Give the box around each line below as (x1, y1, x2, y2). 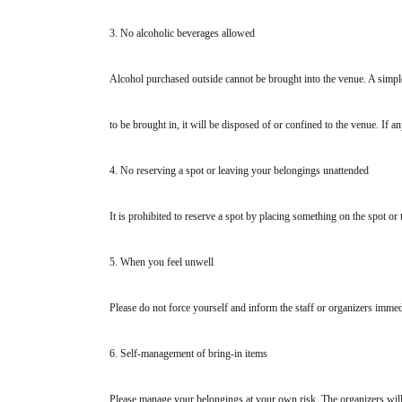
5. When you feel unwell (109, 256, 214, 269)
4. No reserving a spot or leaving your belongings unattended (109, 164, 369, 178)
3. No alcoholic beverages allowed (109, 27, 255, 40)
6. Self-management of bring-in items (109, 347, 267, 361)
